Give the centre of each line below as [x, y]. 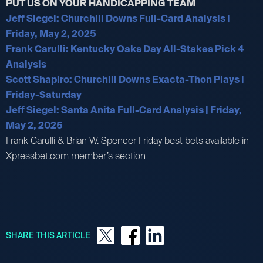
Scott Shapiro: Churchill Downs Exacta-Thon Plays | [125, 79]
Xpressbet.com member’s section [76, 156]
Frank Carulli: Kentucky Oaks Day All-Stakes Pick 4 [125, 49]
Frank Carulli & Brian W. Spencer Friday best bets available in [127, 140]
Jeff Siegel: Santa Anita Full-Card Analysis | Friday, [124, 110]
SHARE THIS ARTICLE [48, 235]
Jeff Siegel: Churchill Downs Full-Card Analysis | [118, 18]
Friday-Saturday [44, 95]
